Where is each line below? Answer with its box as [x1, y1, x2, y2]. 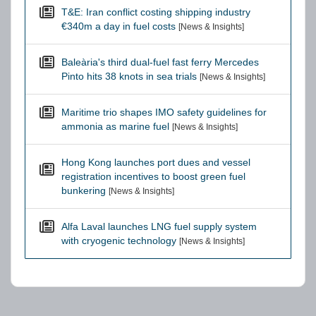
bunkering [61, 185, 106, 196]
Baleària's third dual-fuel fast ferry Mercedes [61, 56, 259, 68]
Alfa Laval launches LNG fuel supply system [61, 221, 257, 232]
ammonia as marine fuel [61, 121, 169, 132]
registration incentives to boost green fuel [61, 171, 245, 182]
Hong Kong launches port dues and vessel [61, 157, 250, 168]
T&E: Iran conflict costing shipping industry [61, 6, 250, 18]
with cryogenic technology [61, 235, 176, 246]
